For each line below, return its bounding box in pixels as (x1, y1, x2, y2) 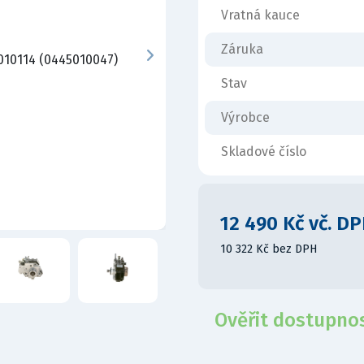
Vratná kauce (221, 7, 300, 23)
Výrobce (221, 110, 270, 125)
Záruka (221, 41, 263, 57)
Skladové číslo (221, 144, 306, 159)
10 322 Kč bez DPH (220, 241, 317, 256)
